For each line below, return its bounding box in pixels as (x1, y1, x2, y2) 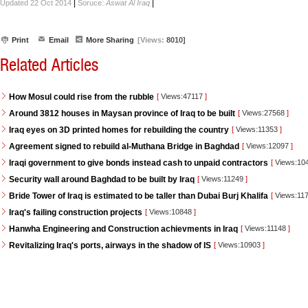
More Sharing (86, 36, 134, 44)
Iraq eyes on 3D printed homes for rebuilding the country (9, 125, 229, 135)
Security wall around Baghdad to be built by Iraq (9, 175, 195, 184)
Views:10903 (216, 241, 263, 249)
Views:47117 (159, 92, 205, 100)
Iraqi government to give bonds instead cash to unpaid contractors (9, 158, 268, 168)
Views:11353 (234, 125, 280, 133)
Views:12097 (244, 142, 291, 150)
